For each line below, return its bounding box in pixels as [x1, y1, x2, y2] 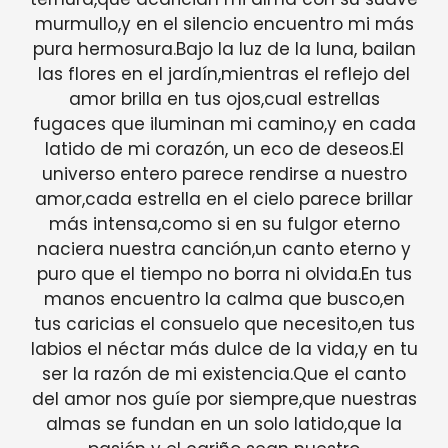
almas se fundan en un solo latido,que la [46, 411, 402, 436]
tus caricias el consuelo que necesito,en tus [33, 311, 415, 336]
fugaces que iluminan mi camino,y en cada [32, 111, 416, 136]
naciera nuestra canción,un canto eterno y [37, 236, 411, 261]
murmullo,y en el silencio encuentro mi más [34, 11, 414, 36]
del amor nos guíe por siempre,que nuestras [31, 386, 417, 411]
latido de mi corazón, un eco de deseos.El [44, 136, 404, 161]
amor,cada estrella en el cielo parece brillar [35, 186, 413, 211]
